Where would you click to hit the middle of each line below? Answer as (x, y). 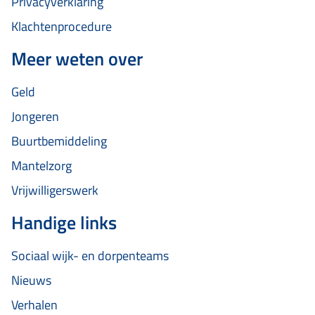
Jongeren (35, 117)
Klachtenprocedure (62, 27)
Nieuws (31, 281)
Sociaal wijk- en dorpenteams (90, 256)
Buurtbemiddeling (59, 141)
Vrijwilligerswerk (55, 191)
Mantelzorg (41, 166)
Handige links (64, 223)
